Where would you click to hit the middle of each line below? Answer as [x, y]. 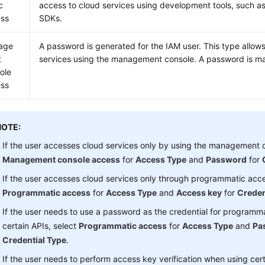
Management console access [62, 159]
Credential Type [35, 240]
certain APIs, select [41, 226]
